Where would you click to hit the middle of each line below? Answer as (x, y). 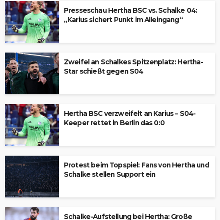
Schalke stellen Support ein (110, 174)
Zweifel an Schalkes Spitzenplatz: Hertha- (134, 62)
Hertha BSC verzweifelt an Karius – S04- (130, 113)
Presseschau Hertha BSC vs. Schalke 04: (131, 10)
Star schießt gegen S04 (104, 71)
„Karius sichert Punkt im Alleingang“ (123, 20)
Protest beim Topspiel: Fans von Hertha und (137, 165)
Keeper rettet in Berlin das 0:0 (114, 123)
